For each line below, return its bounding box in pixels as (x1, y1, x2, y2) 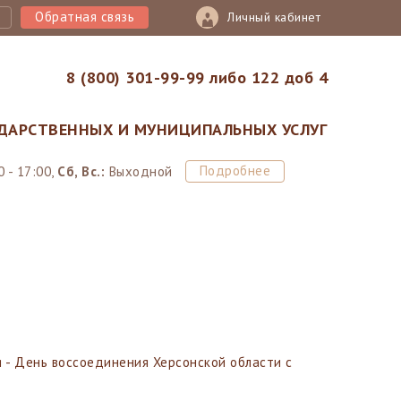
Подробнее (199, 161, 270, 179)
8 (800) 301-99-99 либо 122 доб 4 (66, 67, 328, 88)
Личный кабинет (227, 9, 320, 25)
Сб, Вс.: (57, 162, 105, 180)
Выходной (105, 162, 173, 180)
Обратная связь (35, 8, 134, 25)
